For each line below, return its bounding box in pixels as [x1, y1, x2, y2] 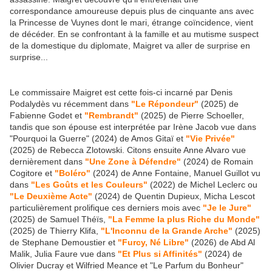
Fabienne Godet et [10, 110, 84, 121]
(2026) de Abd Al [189, 237, 255, 248]
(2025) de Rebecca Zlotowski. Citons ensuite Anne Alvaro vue [10, 145, 246, 155]
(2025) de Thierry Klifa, [10, 226, 101, 236]
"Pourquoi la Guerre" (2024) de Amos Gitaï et [10, 134, 183, 144]
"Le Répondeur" [131, 99, 199, 109]
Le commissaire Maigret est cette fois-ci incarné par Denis [10, 87, 233, 98]
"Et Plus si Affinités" [118, 249, 202, 259]
